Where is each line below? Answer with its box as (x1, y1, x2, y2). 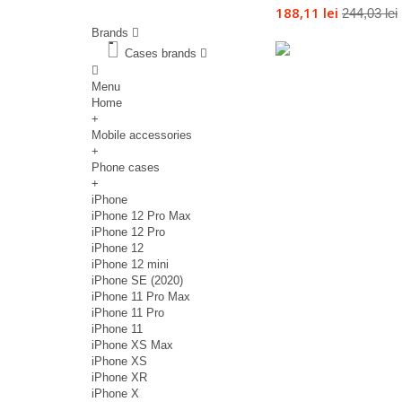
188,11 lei (275, 4, 338, 22)
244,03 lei (342, 5, 398, 22)
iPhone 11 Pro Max (92, 290, 190, 304)
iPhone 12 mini (92, 258, 169, 272)
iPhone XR (92, 371, 147, 385)
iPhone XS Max (92, 338, 173, 353)
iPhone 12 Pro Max (92, 209, 191, 223)
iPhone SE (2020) (92, 274, 183, 288)
